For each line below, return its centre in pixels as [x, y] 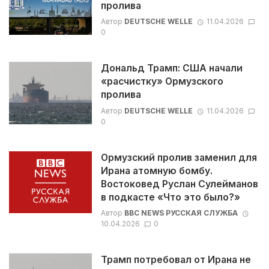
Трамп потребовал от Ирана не [176, 260]
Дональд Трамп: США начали [171, 68]
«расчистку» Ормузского [162, 82]
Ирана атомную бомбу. [156, 171]
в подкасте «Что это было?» [170, 197]
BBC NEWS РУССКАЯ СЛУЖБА [181, 213]
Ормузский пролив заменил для [179, 157]
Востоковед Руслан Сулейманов [179, 184]
